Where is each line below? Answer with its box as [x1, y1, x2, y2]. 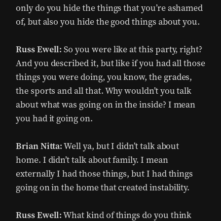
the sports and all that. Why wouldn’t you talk [16, 85, 192, 97]
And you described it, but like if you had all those [16, 57, 205, 69]
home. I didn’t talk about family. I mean [16, 154, 168, 166]
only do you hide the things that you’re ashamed [16, 2, 203, 14]
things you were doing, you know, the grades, [16, 71, 192, 83]
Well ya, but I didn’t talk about [62, 140, 180, 152]
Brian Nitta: [16, 140, 63, 152]
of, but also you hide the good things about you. [16, 16, 200, 28]
